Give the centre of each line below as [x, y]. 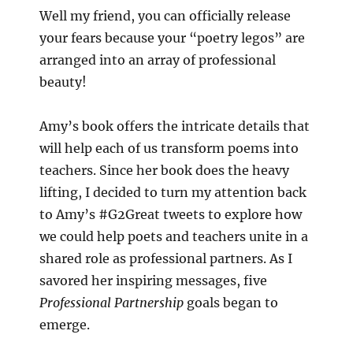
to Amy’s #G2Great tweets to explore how [171, 215]
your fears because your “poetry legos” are [172, 38]
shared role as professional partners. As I [166, 259]
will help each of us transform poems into [169, 149]
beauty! [63, 82]
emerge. [65, 325]
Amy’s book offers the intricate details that [175, 126]
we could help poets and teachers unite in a [174, 237]
